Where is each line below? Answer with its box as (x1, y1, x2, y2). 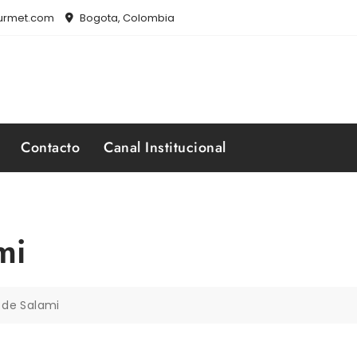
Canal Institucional (104, 137, 226, 158)
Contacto (21, 137, 80, 158)
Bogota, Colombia (77, 10, 175, 25)
